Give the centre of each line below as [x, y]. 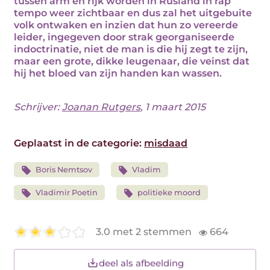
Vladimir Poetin [66, 193]
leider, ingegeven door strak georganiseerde [124, 37]
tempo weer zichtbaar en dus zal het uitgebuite [133, 13]
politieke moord [169, 193]
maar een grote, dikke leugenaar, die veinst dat [132, 61]
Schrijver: [38, 107]
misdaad [166, 143]
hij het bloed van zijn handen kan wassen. [118, 73]
